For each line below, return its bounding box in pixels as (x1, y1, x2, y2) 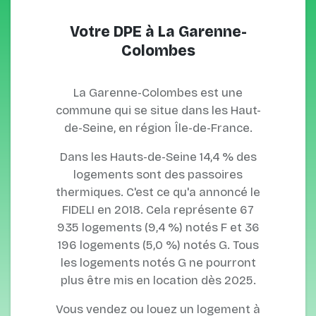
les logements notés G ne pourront (60, 255, 256, 270)
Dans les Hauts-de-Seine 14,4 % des (59, 150, 257, 164)
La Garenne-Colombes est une (73, 85, 243, 100)
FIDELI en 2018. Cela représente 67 (62, 202, 254, 217)
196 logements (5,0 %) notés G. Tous (57, 238, 259, 253)
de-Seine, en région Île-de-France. (63, 121, 253, 135)
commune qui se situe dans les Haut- (55, 103, 261, 118)
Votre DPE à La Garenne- (69, 23, 247, 41)
